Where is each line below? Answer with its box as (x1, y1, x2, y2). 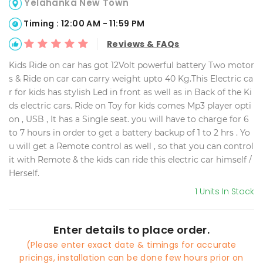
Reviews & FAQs (107, 38, 180, 50)
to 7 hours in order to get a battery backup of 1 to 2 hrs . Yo (9, 127, 250, 139)
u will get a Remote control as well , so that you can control (9, 141, 254, 152)
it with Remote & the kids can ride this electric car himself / (9, 154, 252, 166)
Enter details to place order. (53, 222, 210, 238)
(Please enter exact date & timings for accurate (26, 239, 237, 251)
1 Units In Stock (195, 186, 254, 198)
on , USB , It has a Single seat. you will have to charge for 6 (9, 114, 249, 125)
